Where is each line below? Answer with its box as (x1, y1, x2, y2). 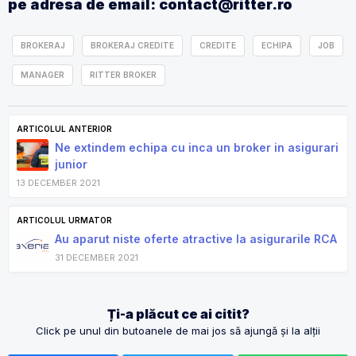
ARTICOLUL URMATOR (17, 215, 112, 225)
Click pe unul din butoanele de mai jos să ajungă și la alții (36, 324, 320, 337)
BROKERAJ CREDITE (91, 41, 174, 50)
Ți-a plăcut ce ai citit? (106, 306, 250, 322)
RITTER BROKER (90, 70, 157, 79)
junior (55, 157, 87, 171)
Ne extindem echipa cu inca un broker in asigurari (55, 141, 339, 154)
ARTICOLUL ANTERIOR (17, 124, 112, 133)
